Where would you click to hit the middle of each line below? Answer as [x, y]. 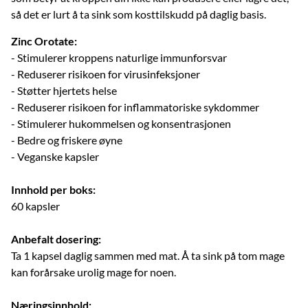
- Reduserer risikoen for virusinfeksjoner [106, 74]
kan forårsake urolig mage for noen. [93, 272]
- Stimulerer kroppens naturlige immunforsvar [119, 57]
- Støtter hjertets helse [64, 90]
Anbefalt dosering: [56, 239]
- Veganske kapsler [55, 156]
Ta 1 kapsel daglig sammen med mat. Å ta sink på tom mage [148, 255]
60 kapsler [35, 206]
